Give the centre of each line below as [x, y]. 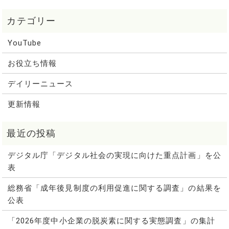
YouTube [25, 43]
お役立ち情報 [32, 63]
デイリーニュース [40, 84]
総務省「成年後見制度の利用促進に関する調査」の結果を [114, 188]
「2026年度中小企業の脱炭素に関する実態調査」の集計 [111, 221]
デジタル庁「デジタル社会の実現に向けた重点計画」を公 [114, 155]
